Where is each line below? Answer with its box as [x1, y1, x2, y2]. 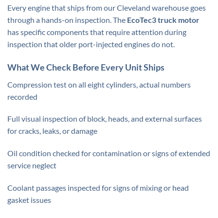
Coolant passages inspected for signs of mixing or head [7, 182, 189, 192]
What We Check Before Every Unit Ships [7, 61, 164, 73]
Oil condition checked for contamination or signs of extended [7, 148, 210, 158]
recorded [7, 91, 37, 101]
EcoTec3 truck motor [127, 15, 200, 24]
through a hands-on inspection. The [7, 15, 127, 24]
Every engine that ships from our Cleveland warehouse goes [7, 2, 206, 12]
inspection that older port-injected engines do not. [7, 39, 175, 49]
